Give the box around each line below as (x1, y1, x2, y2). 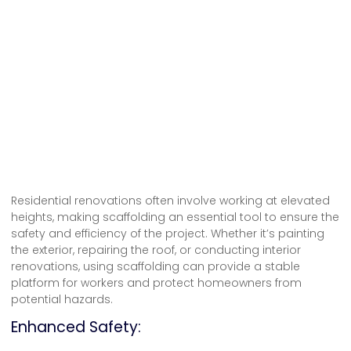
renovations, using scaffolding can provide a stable (11, 258, 300, 274)
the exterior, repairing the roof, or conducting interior (11, 241, 301, 258)
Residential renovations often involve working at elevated (11, 192, 330, 208)
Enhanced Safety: (11, 316, 141, 338)
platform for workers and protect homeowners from (11, 274, 302, 291)
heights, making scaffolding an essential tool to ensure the (11, 208, 339, 225)
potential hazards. (11, 291, 113, 307)
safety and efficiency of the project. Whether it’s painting (11, 225, 324, 241)
